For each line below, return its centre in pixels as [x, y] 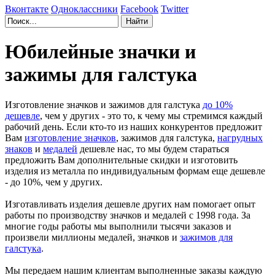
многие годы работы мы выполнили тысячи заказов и [118, 226]
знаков [19, 149]
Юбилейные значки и [100, 52]
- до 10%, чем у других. [54, 182]
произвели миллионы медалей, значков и [92, 237]
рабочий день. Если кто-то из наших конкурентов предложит [134, 126]
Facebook [139, 9]
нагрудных [240, 137]
